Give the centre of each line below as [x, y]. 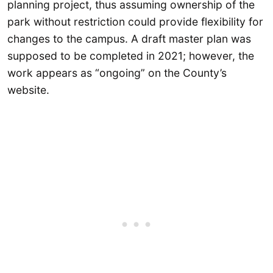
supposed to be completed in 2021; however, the [131, 55]
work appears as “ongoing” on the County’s [117, 73]
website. [28, 90]
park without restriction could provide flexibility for [135, 21]
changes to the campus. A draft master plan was [129, 38]
